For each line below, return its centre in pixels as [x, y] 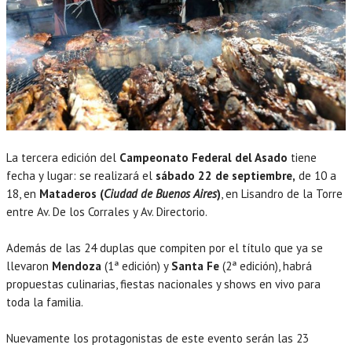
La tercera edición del [63, 157]
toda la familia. [45, 302]
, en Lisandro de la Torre [282, 193]
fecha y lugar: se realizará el [81, 175]
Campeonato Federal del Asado [203, 157]
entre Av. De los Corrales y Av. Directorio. [107, 211]
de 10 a [316, 175]
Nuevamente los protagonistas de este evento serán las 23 [158, 338]
